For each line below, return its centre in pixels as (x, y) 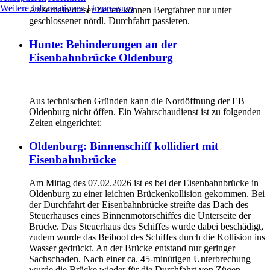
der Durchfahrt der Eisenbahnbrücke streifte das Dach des (139, 204)
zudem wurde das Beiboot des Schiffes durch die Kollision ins (147, 237)
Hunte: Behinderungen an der (103, 44)
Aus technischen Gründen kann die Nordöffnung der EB (137, 101)
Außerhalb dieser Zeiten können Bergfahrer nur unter (130, 10)
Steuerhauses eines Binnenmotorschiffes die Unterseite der (140, 215)
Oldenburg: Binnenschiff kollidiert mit (124, 146)
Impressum (112, 8)
